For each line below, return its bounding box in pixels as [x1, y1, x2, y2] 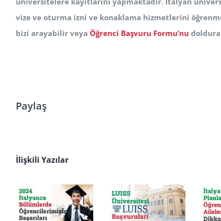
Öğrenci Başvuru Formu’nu [90, 28, 189, 38]
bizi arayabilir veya [16, 28, 90, 38]
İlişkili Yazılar [16, 154, 69, 165]
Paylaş [16, 99, 47, 113]
